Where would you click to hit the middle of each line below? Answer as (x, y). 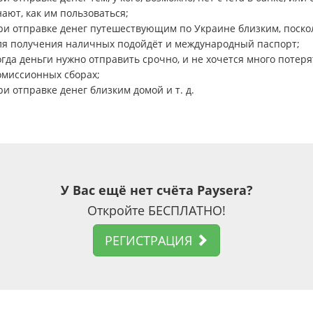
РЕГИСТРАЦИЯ (150, 240)
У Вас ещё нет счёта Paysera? (156, 190)
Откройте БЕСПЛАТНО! (156, 210)
